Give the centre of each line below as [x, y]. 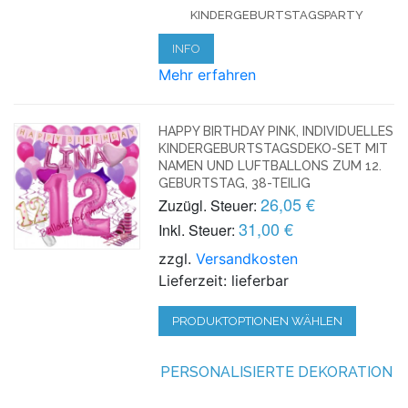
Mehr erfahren [208, 74]
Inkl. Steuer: [197, 229]
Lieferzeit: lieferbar [224, 280]
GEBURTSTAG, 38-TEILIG [235, 183]
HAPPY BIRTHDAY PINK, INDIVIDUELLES [276, 131]
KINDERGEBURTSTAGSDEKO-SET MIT [274, 148]
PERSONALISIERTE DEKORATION [277, 372]
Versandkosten [247, 258]
